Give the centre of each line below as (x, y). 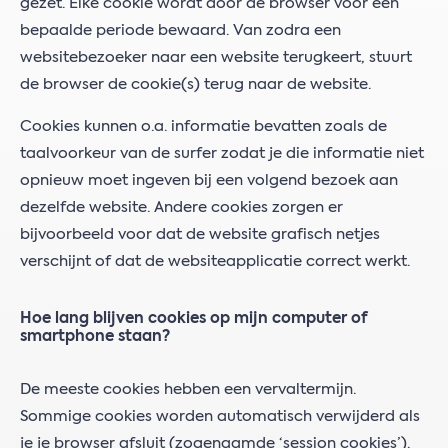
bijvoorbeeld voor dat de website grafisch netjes (200, 234)
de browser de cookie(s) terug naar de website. (195, 84)
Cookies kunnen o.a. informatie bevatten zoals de (203, 126)
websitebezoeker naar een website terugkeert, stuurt (216, 57)
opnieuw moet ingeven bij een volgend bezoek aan (209, 180)
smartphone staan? (95, 336)
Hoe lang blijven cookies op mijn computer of (193, 318)
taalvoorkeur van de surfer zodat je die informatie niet (222, 153)
